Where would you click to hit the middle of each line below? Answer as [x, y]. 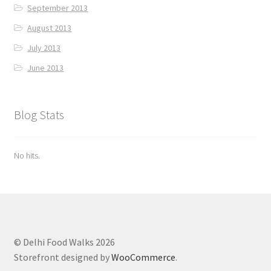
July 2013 [44, 47]
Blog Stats [39, 114]
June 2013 [46, 67]
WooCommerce [143, 257]
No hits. [27, 156]
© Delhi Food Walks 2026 [64, 242]
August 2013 [50, 28]
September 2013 [58, 8]
